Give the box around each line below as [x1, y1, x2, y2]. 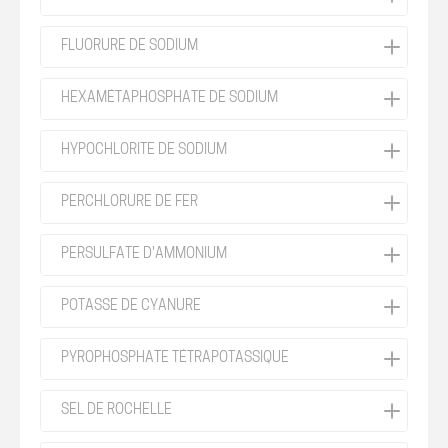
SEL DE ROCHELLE [61, 403, 172, 418]
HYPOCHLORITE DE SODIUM [61, 143, 227, 158]
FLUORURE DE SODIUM [61, 39, 198, 54]
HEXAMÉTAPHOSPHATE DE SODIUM [61, 91, 278, 106]
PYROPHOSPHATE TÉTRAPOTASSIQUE [61, 351, 289, 366]
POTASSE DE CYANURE [61, 299, 201, 314]
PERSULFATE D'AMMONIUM [61, 247, 227, 262]
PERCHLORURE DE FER [61, 195, 198, 210]
